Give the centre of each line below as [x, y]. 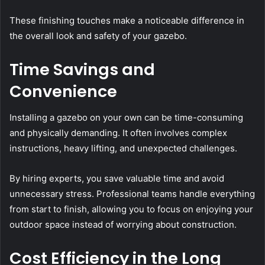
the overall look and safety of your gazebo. [98, 35]
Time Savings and [82, 69]
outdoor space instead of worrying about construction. [123, 225]
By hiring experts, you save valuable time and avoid [117, 179]
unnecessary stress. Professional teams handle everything [132, 194]
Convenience [63, 91]
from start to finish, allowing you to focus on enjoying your [131, 209]
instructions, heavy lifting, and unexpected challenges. [123, 148]
